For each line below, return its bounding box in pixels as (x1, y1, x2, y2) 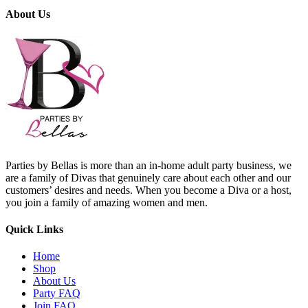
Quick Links (5, 223, 63, 235)
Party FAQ (33, 287, 80, 300)
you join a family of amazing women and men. (5, 196, 208, 208)
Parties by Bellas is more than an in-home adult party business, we (5, 159, 291, 171)
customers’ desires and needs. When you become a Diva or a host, (5, 184, 291, 196)
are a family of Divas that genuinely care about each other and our (5, 171, 291, 184)
